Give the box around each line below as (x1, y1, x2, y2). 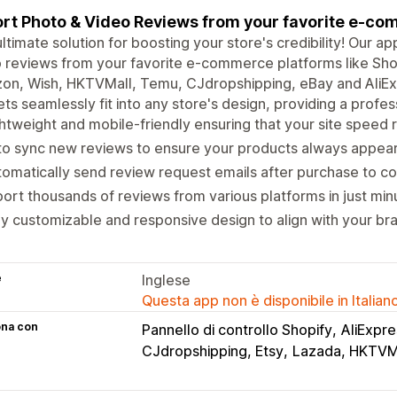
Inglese (142, 270, 191, 289)
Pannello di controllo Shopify (142, 320, 332, 339)
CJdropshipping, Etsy (142, 341, 284, 360)
